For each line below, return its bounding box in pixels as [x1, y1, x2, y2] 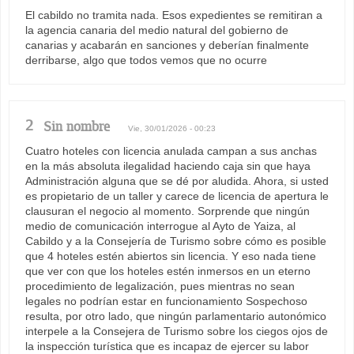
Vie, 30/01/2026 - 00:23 [128, 123, 216, 133]
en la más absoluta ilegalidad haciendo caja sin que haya [25, 159, 311, 172]
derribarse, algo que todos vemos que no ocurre [25, 53, 267, 66]
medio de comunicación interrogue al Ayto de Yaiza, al [25, 219, 296, 232]
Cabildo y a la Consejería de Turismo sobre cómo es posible [25, 234, 326, 247]
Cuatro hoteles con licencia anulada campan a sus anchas [25, 144, 317, 157]
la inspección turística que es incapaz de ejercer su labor [25, 339, 309, 352]
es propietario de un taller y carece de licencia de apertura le [25, 189, 329, 202]
